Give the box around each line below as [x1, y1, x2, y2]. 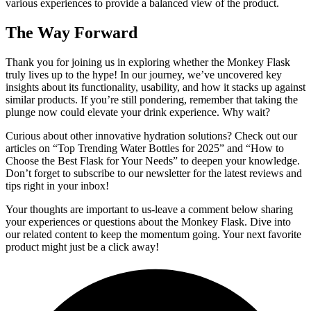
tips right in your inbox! [6, 179, 109, 192]
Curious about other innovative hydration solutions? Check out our [6, 129, 297, 142]
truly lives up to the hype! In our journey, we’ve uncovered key [6, 68, 282, 81]
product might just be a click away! [6, 240, 159, 253]
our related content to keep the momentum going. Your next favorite [6, 228, 301, 240]
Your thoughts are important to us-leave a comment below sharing [6, 203, 293, 215]
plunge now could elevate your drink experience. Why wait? [6, 106, 270, 118]
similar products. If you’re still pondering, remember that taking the [6, 93, 298, 106]
